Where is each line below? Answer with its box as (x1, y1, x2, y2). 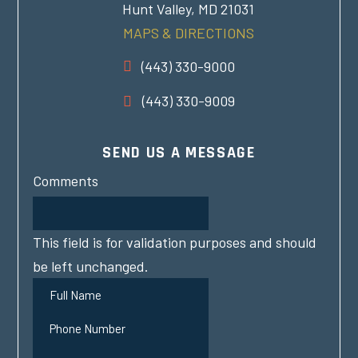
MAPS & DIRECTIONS (122, 23, 254, 42)
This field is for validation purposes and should (33, 233, 317, 252)
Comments (33, 171, 99, 189)
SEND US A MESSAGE (102, 141, 256, 163)
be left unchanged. (33, 257, 149, 276)
